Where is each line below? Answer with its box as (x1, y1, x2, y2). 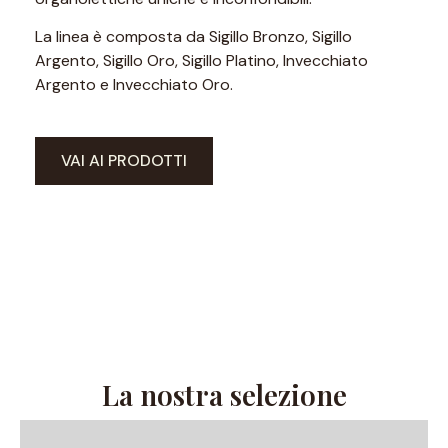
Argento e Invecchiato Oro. (35, 74, 233, 96)
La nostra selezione (101, 375, 347, 413)
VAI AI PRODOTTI (61, 149, 187, 171)
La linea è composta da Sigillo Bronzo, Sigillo (35, 26, 352, 48)
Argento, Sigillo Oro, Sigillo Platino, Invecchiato (35, 50, 368, 72)
